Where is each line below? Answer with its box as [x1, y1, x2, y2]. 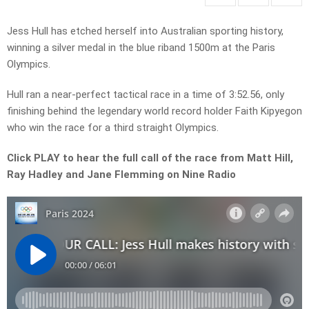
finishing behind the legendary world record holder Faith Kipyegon [7, 105, 302, 118]
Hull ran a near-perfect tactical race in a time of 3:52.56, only [7, 88, 284, 101]
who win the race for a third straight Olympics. [7, 121, 219, 134]
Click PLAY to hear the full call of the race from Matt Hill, [7, 152, 293, 165]
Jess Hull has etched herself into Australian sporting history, [7, 25, 283, 38]
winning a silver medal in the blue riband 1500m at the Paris [7, 41, 275, 54]
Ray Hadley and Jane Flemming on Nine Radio [7, 168, 236, 181]
